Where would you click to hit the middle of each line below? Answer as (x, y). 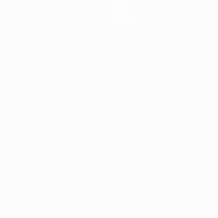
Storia (121, 13)
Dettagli (124, 21)
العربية (45, 110)
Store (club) (130, 30)
